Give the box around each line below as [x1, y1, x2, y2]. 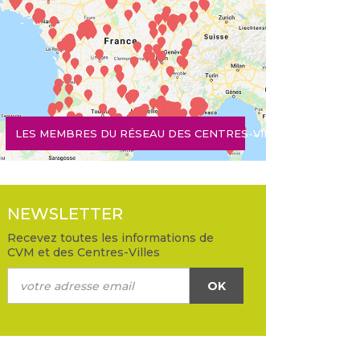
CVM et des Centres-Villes [7, 245, 160, 260]
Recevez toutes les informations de [7, 231, 214, 246]
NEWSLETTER [7, 204, 123, 224]
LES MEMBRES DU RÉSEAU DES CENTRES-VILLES [15, 127, 292, 141]
